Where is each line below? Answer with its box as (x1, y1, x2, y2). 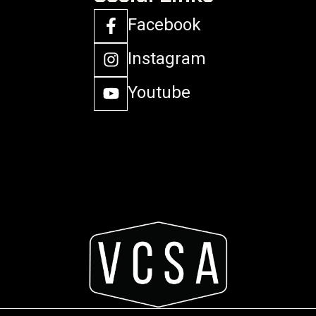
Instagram (128, 49, 206, 69)
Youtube (128, 83, 190, 103)
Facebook (128, 15, 201, 35)
